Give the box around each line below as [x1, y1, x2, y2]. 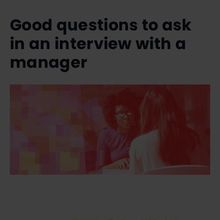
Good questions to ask [10, 13, 192, 36]
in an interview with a [10, 32, 187, 55]
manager [10, 51, 88, 73]
